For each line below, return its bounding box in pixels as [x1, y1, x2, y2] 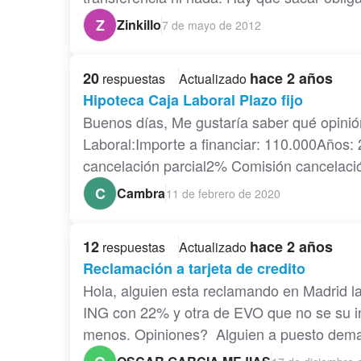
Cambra [117, 184, 165, 203]
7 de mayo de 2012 [162, 16, 261, 33]
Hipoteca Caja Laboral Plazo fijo [83, 89, 303, 111]
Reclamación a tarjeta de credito [83, 258, 305, 280]
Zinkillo [117, 15, 161, 35]
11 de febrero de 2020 [166, 185, 280, 201]
